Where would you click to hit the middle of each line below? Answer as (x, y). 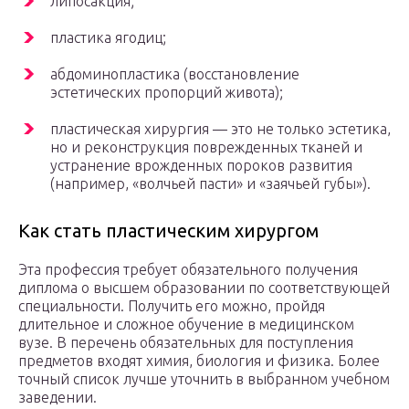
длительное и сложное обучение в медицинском (186, 325)
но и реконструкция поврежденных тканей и (206, 147)
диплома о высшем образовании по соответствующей (204, 288)
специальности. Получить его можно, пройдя (172, 306)
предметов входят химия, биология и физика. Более (199, 361)
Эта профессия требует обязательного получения (188, 270)
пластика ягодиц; (108, 38)
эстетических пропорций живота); (167, 93)
